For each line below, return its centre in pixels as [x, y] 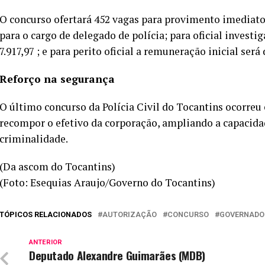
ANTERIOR [46, 242]
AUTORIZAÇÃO [130, 214]
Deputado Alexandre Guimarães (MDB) [117, 255]
